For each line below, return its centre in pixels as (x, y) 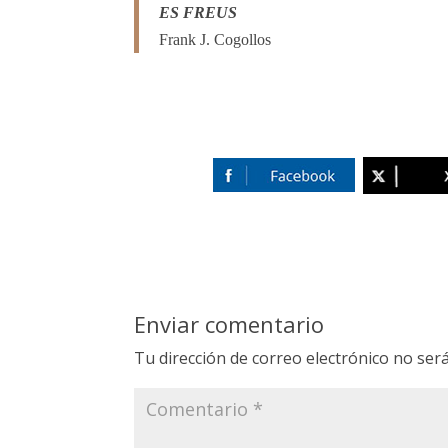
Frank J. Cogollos (215, 40)
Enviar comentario (229, 323)
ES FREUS (198, 13)
